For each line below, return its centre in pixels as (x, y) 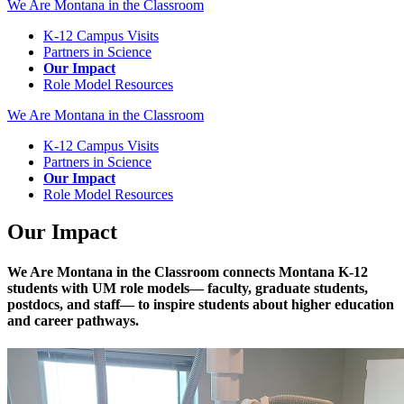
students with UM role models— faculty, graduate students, (188, 288)
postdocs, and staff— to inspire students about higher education (201, 304)
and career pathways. (73, 320)
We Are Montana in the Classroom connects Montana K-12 (188, 271)
